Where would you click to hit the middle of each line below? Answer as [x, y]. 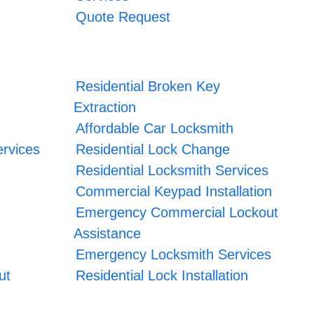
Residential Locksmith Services [172, 170]
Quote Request [123, 16]
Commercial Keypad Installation [174, 191]
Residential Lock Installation [162, 275]
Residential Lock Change [153, 149]
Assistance [108, 233]
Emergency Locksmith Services [174, 254]
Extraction [105, 107]
